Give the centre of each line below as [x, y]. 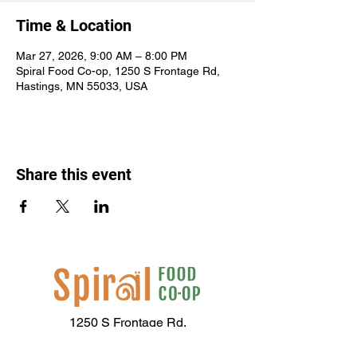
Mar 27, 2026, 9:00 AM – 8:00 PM [102, 56]
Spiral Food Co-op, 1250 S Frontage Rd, [118, 71]
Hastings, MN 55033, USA [82, 86]
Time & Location [74, 25]
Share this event [74, 175]
